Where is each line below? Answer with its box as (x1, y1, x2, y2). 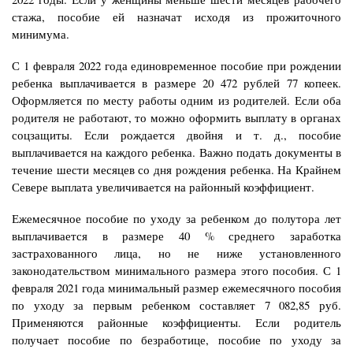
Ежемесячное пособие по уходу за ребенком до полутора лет (12, 210, 341, 226)
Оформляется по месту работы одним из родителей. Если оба (12, 91, 341, 108)
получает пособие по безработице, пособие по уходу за (12, 331, 341, 347)
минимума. (12, 25, 69, 42)
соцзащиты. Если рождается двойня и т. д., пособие (12, 126, 341, 143)
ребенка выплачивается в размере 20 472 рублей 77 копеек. (12, 74, 341, 91)
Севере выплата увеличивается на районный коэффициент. (12, 178, 314, 195)
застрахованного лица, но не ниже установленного (12, 244, 341, 261)
